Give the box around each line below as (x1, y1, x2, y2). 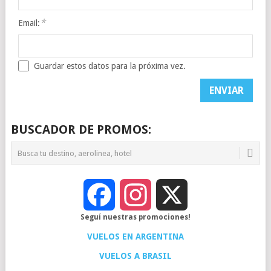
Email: (18, 18, 40, 28)
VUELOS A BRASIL (99, 251, 172, 261)
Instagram (151, 189, 195, 201)
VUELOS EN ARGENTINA (87, 232, 184, 242)
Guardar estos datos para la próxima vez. (33, 61, 186, 71)
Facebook (114, 189, 155, 201)
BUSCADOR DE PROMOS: (10, 122, 151, 137)
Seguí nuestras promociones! (80, 213, 191, 222)
